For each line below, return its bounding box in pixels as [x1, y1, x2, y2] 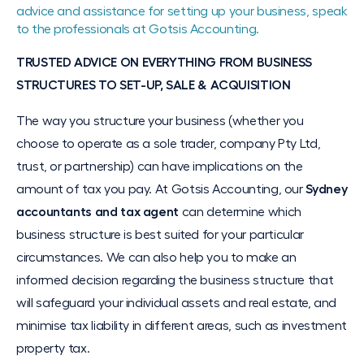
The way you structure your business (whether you [16, 115, 304, 128]
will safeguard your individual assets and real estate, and [16, 297, 337, 310]
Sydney [305, 183, 348, 196]
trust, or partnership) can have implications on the [16, 160, 303, 173]
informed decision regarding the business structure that [16, 274, 334, 287]
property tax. [16, 342, 90, 355]
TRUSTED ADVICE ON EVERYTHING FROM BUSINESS [16, 56, 312, 69]
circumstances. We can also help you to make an [16, 251, 297, 264]
